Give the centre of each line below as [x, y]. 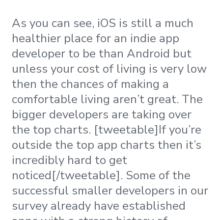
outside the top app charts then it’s [107, 145]
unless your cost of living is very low [109, 69]
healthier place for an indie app [96, 39]
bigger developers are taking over [102, 115]
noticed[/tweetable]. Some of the [101, 176]
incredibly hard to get [69, 160]
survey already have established [99, 206]
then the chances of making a [90, 84]
